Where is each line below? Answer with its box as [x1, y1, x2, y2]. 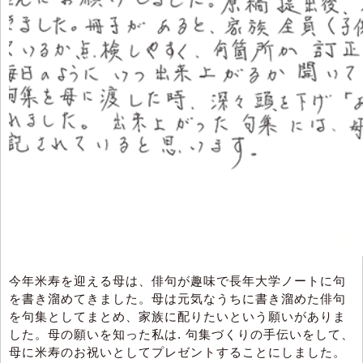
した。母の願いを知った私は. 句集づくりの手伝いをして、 [9, 327, 354, 341]
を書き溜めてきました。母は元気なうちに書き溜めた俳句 [9, 291, 346, 305]
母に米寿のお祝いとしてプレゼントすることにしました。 [9, 344, 346, 359]
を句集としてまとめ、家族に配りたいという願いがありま [9, 309, 346, 323]
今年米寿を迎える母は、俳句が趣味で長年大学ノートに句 [9, 273, 346, 288]
